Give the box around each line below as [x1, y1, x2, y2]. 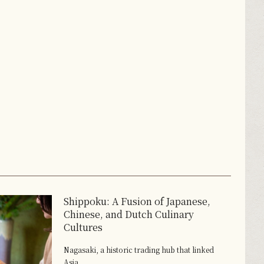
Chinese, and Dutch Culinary [63, 207, 194, 222]
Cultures [63, 220, 103, 235]
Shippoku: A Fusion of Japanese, [63, 194, 210, 209]
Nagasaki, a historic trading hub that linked [63, 245, 214, 255]
